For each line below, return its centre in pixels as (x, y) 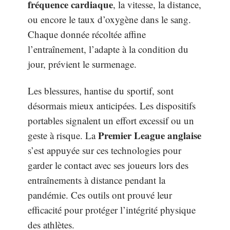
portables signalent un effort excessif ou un (111, 120)
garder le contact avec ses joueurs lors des (108, 165)
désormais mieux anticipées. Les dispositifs (112, 105)
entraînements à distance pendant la (97, 180)
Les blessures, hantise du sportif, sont (101, 90)
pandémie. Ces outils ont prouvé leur (100, 195)
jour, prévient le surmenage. (82, 64)
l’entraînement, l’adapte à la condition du (108, 49)
